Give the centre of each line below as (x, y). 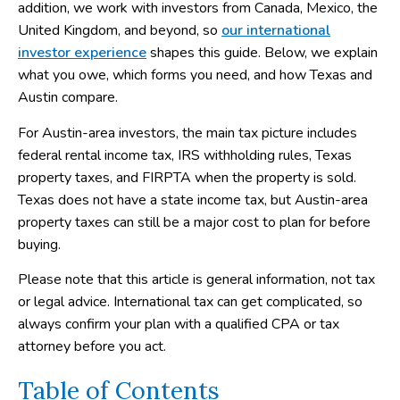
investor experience (82, 53)
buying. (39, 244)
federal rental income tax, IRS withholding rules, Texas (185, 155)
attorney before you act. (92, 346)
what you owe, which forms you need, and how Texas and (195, 75)
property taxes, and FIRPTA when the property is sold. (187, 177)
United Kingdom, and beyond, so (120, 31)
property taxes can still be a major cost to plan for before (194, 222)
